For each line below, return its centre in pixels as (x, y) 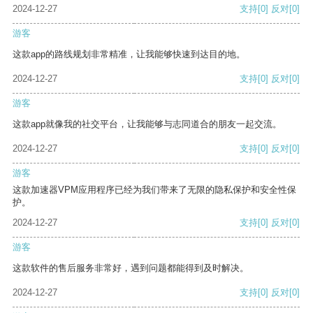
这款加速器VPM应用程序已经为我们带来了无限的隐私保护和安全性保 (154, 190)
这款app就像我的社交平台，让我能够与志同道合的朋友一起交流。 (147, 124)
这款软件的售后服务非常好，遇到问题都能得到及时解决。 (131, 268)
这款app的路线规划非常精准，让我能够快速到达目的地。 (129, 54)
